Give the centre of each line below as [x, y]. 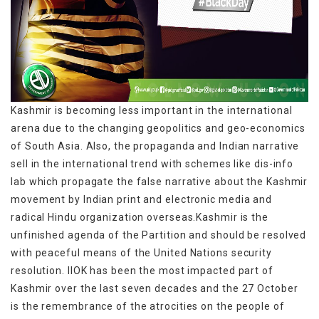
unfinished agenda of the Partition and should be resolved [159, 235]
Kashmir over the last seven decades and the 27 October [155, 288]
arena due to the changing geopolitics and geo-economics [158, 128]
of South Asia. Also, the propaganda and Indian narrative [155, 146]
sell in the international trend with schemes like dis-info [152, 163]
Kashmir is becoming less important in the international [152, 110]
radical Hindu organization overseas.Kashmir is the [140, 217]
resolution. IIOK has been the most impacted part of [142, 270]
